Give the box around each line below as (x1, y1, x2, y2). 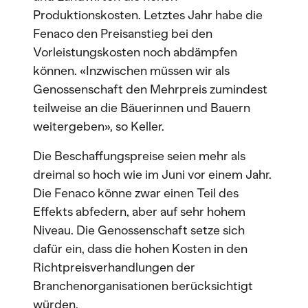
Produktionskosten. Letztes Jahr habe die (33, 8, 263, 23)
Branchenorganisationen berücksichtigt (33, 278, 253, 294)
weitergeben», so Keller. (33, 119, 164, 134)
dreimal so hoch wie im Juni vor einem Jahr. (33, 167, 272, 182)
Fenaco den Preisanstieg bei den (33, 26, 212, 41)
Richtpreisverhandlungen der (33, 260, 195, 275)
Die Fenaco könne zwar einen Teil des (33, 186, 239, 201)
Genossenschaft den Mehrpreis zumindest (33, 82, 267, 97)
